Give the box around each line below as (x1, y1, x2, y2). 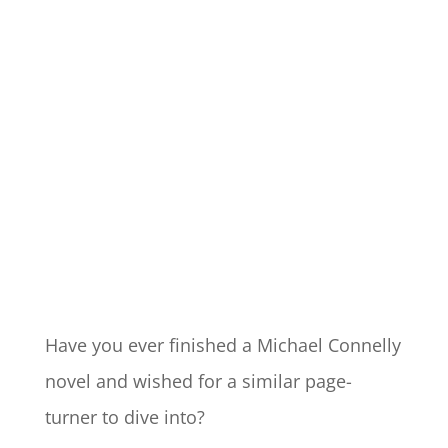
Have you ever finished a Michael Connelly (44, 333, 401, 357)
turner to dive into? (44, 405, 205, 429)
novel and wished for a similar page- (44, 369, 352, 393)
